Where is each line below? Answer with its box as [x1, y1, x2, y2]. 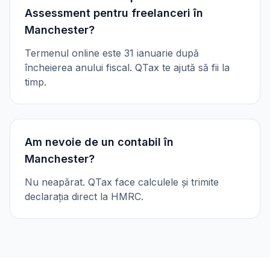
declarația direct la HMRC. [25, 190, 143, 202]
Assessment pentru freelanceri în [25, 7, 203, 19]
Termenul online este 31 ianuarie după [25, 47, 199, 59]
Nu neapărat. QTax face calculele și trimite [25, 176, 219, 188]
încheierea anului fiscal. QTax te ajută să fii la [25, 61, 230, 74]
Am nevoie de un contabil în [25, 136, 174, 148]
